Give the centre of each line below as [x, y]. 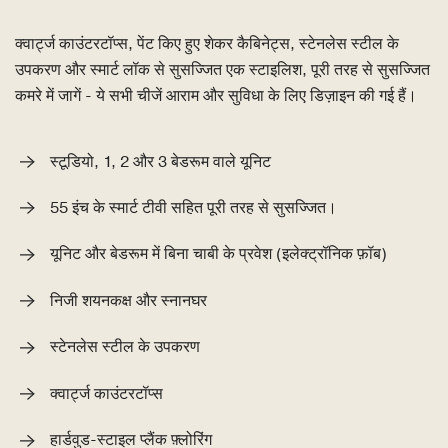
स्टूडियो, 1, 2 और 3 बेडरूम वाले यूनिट [160, 161]
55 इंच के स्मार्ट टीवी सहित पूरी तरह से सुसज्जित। [193, 208]
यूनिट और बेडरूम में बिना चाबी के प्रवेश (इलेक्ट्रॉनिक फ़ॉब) [218, 254]
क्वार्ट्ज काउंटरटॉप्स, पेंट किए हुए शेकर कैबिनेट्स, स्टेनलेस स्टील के [207, 43]
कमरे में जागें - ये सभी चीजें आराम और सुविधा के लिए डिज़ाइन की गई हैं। [216, 95]
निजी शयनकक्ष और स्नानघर [128, 300]
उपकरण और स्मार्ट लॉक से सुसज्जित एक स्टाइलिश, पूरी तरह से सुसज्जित [222, 69]
